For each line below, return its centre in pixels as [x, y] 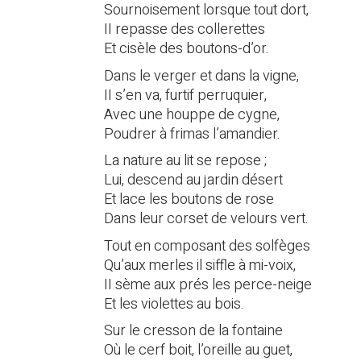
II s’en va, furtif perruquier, [185, 95]
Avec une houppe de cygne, [192, 114]
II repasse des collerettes [185, 30]
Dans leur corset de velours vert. [206, 219]
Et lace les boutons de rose [189, 200]
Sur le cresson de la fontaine [193, 331]
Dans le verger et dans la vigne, [201, 76]
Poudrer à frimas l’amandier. [192, 134]
